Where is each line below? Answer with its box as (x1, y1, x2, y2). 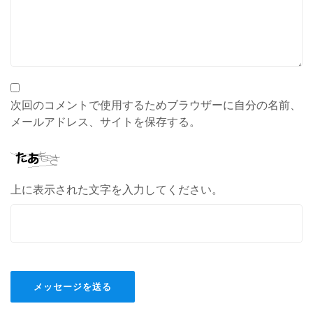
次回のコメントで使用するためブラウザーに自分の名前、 (10, 99, 301, 111)
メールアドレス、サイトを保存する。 (10, 115, 201, 128)
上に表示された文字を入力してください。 (10, 183, 223, 196)
